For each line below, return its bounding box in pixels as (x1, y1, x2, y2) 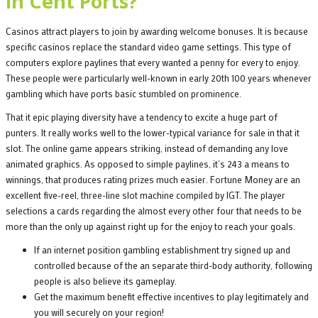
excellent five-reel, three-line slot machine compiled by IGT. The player (6, 189, 285, 202)
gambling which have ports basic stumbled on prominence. (6, 87, 241, 100)
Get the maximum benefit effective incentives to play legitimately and (34, 290, 309, 303)
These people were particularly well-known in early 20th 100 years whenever (6, 72, 312, 84)
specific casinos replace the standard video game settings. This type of (6, 40, 291, 53)
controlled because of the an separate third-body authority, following (34, 259, 312, 272)
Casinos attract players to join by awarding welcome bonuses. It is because (6, 25, 308, 38)
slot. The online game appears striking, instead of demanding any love (6, 142, 288, 155)
